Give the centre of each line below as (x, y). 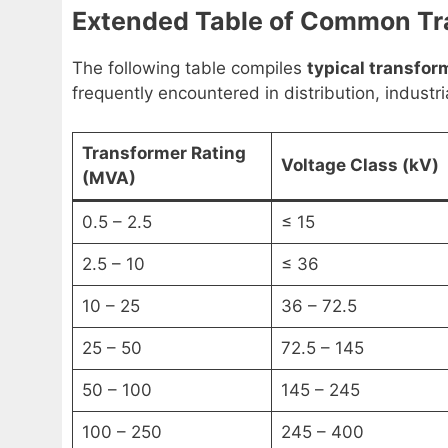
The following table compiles (189, 68)
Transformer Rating (163, 152)
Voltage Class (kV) (359, 164)
